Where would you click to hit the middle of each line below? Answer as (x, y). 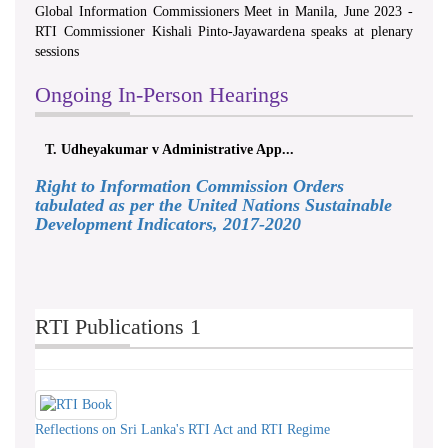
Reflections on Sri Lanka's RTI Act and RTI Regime (182, 430)
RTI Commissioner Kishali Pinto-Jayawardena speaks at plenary (224, 32)
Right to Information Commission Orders (189, 186)
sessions (57, 52)
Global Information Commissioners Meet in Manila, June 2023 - (224, 12)
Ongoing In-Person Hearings (162, 95)
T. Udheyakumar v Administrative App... (169, 150)
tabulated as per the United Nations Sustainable (213, 205)
